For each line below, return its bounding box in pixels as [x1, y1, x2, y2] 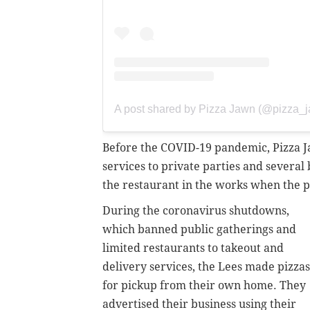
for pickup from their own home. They [102, 279, 306, 293]
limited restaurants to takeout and [102, 241, 284, 255]
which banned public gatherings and [102, 223, 296, 237]
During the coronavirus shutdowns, [102, 204, 289, 218]
